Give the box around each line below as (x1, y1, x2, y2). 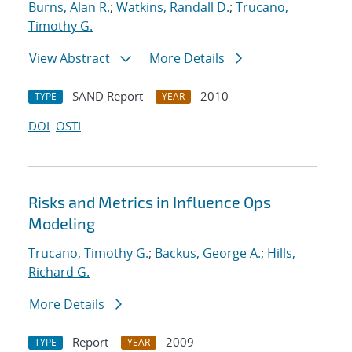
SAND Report (72, 88, 143, 104)
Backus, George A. (155, 244, 261, 262)
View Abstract (29, 49, 110, 68)
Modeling (28, 214, 95, 233)
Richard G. (28, 263, 90, 281)
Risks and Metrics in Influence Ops (28, 192, 271, 212)
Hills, (267, 244, 295, 262)
